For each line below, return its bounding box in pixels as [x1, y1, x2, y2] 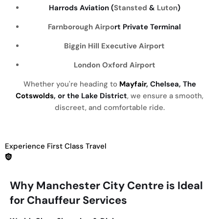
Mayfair [119, 79, 146, 89]
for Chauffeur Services [10, 193, 127, 207]
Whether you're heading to [23, 79, 119, 89]
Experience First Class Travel [5, 141, 107, 151]
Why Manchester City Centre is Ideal [10, 178, 203, 193]
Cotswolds [16, 91, 54, 101]
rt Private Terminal [114, 22, 181, 32]
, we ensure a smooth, [127, 91, 203, 101]
